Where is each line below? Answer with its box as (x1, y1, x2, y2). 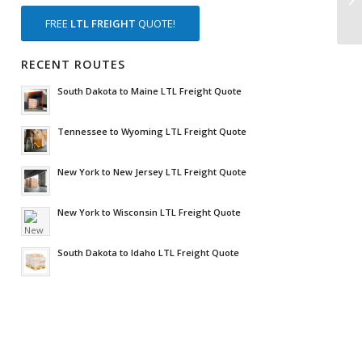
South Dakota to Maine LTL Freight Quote (57, 85, 242, 98)
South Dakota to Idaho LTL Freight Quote (57, 246, 240, 259)
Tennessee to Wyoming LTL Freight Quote (57, 125, 247, 138)
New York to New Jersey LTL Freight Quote (57, 166, 247, 179)
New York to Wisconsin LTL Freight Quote (57, 206, 242, 219)
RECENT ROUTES (21, 57, 126, 73)
